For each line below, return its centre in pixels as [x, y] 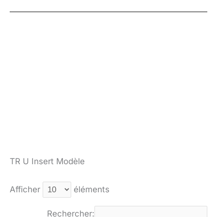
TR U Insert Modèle [47, 162]
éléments [90, 189]
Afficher [26, 189]
